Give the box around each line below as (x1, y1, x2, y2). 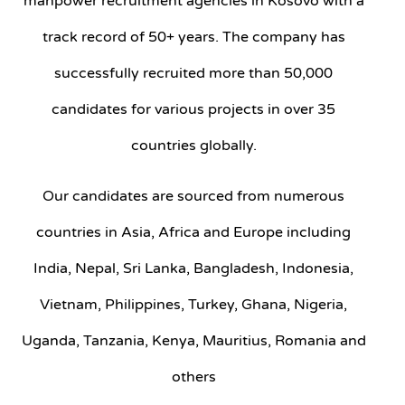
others (171, 367, 216, 386)
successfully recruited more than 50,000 (54, 63, 333, 82)
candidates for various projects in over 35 (52, 99, 335, 118)
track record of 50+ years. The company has (42, 27, 345, 46)
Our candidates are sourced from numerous (42, 186, 344, 205)
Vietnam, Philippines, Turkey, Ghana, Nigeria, (40, 295, 347, 314)
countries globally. (130, 136, 257, 155)
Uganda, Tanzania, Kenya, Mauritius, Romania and (21, 331, 366, 350)
